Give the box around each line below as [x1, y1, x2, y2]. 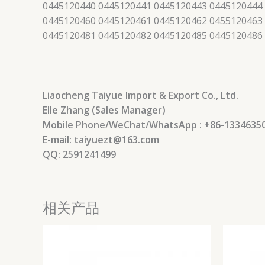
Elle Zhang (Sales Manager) [43, 104, 166, 117]
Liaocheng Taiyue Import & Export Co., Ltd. [43, 89, 238, 102]
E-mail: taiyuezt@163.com [43, 133, 159, 147]
